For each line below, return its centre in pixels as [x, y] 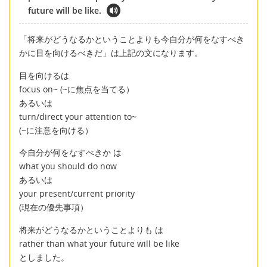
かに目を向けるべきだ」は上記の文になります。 [111, 53]
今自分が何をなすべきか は [70, 153]
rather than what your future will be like [99, 243]
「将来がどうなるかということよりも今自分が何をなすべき [132, 39]
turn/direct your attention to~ [78, 116]
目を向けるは [44, 75]
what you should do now [68, 166]
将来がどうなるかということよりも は [91, 229]
